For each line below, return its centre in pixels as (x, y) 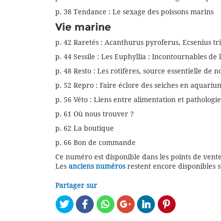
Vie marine (83, 27)
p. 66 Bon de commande (95, 143)
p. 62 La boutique (85, 129)
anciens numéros (97, 166)
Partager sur (76, 186)
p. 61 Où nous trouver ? (94, 114)
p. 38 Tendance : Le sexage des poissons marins (134, 12)
